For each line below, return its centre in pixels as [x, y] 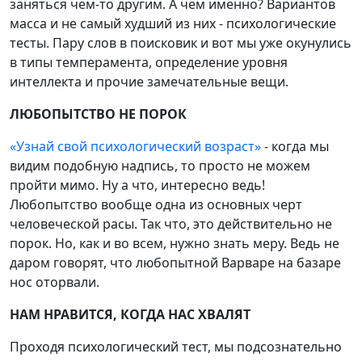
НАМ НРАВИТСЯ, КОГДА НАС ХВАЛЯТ [130, 315]
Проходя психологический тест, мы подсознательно [176, 347]
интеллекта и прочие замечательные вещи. [149, 82]
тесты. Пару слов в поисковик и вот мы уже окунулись [181, 43]
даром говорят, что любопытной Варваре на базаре [175, 263]
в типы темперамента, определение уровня [149, 63]
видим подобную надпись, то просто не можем [160, 166]
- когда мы [295, 147]
